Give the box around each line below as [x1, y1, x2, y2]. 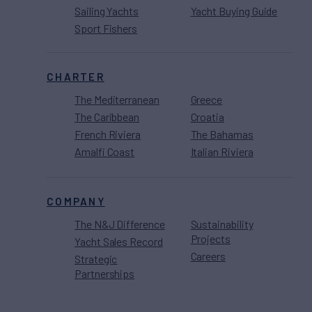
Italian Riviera [190, 145, 253, 159]
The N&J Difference [75, 217, 165, 231]
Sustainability [190, 217, 253, 231]
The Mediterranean [75, 93, 159, 107]
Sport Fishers [75, 22, 138, 36]
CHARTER [47, 70, 104, 84]
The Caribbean [75, 110, 140, 124]
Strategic [75, 252, 118, 266]
